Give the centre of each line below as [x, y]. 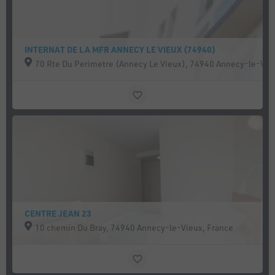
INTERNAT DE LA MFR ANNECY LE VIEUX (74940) [120, 49]
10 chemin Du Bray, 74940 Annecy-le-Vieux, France [134, 227]
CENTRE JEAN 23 [58, 213]
